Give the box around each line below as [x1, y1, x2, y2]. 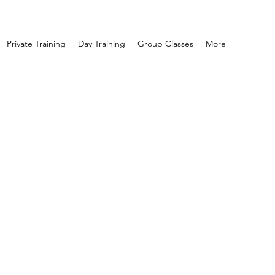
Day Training [78, 38, 125, 49]
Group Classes [137, 38, 193, 49]
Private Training [7, 38, 66, 49]
